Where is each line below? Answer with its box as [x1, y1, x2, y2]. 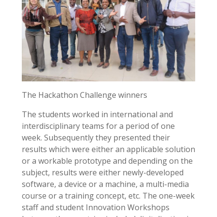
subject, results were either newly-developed [21, 167, 184, 178]
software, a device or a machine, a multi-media [21, 178, 189, 189]
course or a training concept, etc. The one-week [21, 190, 195, 201]
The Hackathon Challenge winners [21, 89, 147, 100]
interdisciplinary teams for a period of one [21, 120, 175, 131]
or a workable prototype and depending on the [21, 155, 193, 166]
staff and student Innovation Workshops [21, 201, 170, 213]
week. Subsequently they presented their [21, 132, 170, 143]
